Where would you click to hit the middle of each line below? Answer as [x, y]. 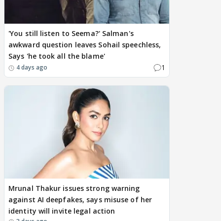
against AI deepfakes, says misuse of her [80, 200]
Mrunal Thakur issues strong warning [74, 188]
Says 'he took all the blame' [57, 56]
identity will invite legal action [62, 211]
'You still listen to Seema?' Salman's [71, 34]
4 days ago [32, 67]
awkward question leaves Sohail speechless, [85, 45]
